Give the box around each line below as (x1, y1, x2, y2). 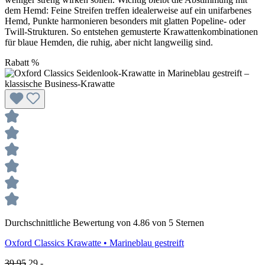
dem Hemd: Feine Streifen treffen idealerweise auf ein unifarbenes (5, 5, 251, 15)
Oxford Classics (5, 237, 67, 248)
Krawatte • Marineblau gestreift (67, 237, 184, 248)
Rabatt (5, 57, 29, 67)
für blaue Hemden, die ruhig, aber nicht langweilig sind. (5, 37, 213, 47)
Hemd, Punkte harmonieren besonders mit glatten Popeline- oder (5, 15, 245, 26)
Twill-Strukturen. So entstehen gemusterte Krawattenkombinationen (5, 26, 258, 37)
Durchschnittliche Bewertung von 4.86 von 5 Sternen (5, 217, 204, 228)
